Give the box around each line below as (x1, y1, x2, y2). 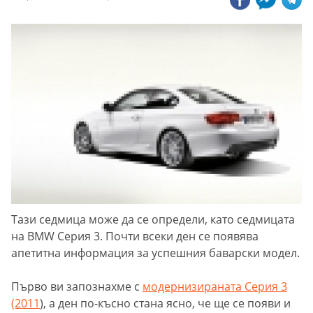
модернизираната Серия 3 (143, 279, 287, 295)
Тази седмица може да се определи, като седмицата (11, 212, 295, 228)
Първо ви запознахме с (11, 279, 143, 295)
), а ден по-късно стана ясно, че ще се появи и (40, 296, 291, 312)
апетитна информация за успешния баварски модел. (11, 245, 300, 261)
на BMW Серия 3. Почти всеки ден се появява (11, 228, 259, 245)
